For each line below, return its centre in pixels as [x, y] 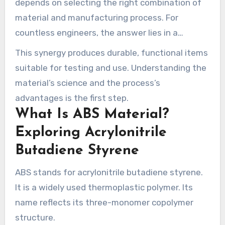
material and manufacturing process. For [96, 18]
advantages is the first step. [72, 98]
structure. [35, 218]
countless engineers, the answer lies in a [96, 33]
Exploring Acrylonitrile [91, 133]
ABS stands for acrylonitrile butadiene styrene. [109, 173]
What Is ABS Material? [92, 115]
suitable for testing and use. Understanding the [110, 68]
